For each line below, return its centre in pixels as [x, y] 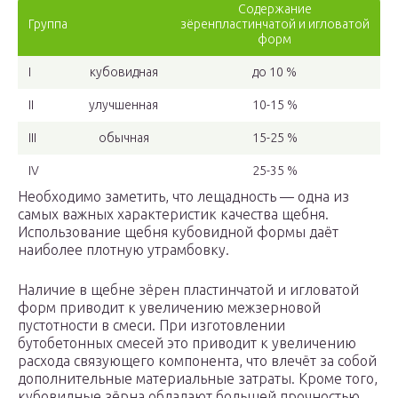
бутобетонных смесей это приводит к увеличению [187, 343]
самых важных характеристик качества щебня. [173, 215]
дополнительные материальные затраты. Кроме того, [198, 379]
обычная [123, 138]
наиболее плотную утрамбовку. [123, 250]
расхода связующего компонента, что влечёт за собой [197, 361]
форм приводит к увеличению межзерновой [169, 308]
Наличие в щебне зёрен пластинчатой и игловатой [188, 290]
